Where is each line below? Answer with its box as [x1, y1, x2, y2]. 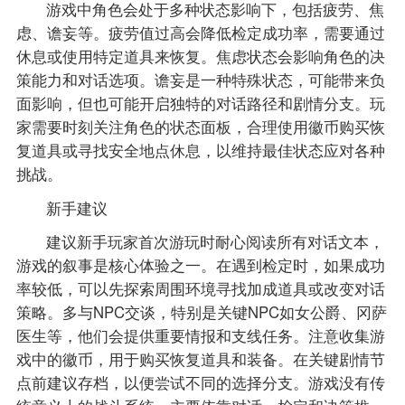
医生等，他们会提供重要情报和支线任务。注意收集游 [15, 325, 385, 347]
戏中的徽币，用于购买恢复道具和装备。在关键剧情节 [15, 348, 385, 371]
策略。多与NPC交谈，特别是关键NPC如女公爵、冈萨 [15, 301, 387, 324]
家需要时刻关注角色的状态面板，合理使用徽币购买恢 [15, 115, 385, 137]
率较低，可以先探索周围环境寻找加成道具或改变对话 [15, 278, 385, 300]
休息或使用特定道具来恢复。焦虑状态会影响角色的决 [15, 44, 385, 67]
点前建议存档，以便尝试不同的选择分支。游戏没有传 [15, 372, 385, 394]
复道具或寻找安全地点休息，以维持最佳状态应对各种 [15, 138, 385, 161]
